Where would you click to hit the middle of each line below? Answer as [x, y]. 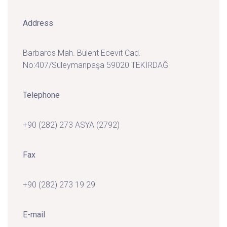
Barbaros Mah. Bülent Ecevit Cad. [82, 53]
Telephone [41, 95]
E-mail [34, 215]
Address [38, 23]
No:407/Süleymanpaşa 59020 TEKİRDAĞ [96, 65]
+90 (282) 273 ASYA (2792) [71, 125]
